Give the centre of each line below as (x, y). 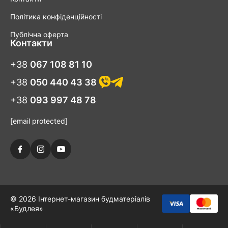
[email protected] (39, 121)
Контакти (31, 43)
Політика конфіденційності (56, 17)
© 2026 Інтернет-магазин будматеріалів (80, 199)
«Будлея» (27, 209)
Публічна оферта (39, 35)
